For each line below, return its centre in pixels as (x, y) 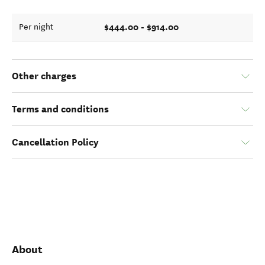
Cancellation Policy (55, 142)
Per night (36, 27)
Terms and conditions (60, 109)
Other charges (44, 76)
